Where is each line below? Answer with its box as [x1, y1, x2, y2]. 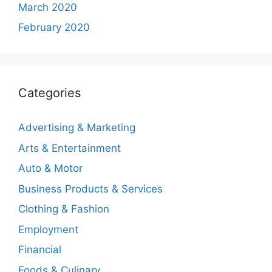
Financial [18, 243, 61, 256]
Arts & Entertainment [18, 141, 121, 154]
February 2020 [18, 21, 90, 33]
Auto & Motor [18, 162, 83, 174]
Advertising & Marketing [18, 121, 135, 134]
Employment [18, 223, 78, 236]
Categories [18, 86, 81, 100]
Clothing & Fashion [18, 203, 109, 215]
